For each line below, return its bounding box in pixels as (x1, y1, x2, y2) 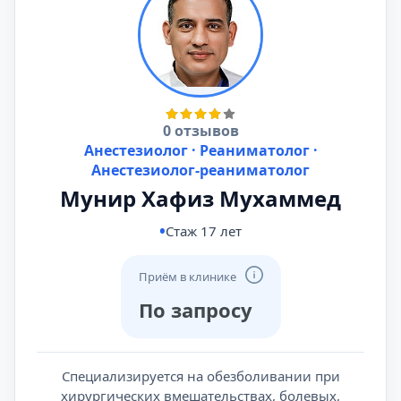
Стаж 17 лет (166, 222, 242, 240)
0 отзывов (162, 121, 239, 141)
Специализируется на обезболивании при (61, 367, 340, 385)
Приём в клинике (138, 269, 236, 285)
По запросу (138, 295, 252, 323)
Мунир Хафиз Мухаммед (60, 183, 341, 213)
